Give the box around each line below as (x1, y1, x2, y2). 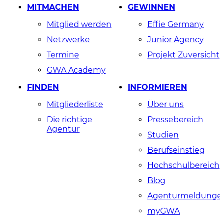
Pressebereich (147, 115, 203, 125)
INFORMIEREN (128, 82, 187, 92)
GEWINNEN (128, 2, 175, 12)
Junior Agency (147, 35, 204, 45)
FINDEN (27, 82, 59, 92)
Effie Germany (147, 20, 204, 29)
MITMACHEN (27, 2, 79, 12)
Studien (147, 130, 179, 140)
